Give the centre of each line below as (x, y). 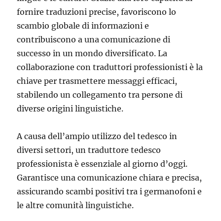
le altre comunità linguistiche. (75, 205)
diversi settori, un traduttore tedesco (89, 150)
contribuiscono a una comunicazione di (94, 39)
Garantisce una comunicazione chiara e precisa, (110, 177)
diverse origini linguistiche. (70, 108)
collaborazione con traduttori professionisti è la (110, 67)
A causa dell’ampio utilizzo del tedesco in (97, 136)
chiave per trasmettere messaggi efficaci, (97, 81)
